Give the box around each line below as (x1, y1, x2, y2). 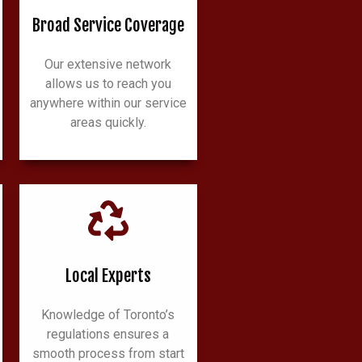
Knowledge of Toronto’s (41, 307, 175, 323)
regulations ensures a (47, 326, 170, 343)
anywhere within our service (29, 95, 187, 111)
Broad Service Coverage (32, 14, 184, 36)
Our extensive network (44, 56, 172, 72)
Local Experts (65, 265, 151, 287)
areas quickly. (69, 114, 146, 130)
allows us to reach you (44, 75, 171, 91)
